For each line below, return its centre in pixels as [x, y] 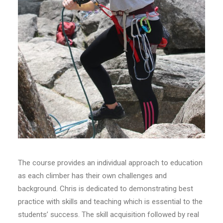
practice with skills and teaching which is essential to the [110, 202]
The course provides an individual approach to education [110, 163]
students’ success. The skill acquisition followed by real [109, 215]
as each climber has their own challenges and [92, 176]
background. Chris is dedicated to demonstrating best [106, 189]
